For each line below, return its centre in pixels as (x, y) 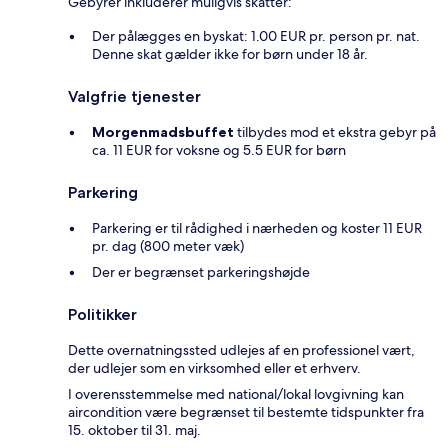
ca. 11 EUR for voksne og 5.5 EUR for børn (219, 150)
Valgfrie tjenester (134, 97)
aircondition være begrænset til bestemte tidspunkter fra (246, 412)
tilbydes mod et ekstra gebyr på (335, 132)
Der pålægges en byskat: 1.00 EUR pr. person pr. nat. (256, 36)
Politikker (102, 315)
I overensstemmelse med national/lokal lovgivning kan (236, 394)
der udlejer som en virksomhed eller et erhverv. (214, 368)
